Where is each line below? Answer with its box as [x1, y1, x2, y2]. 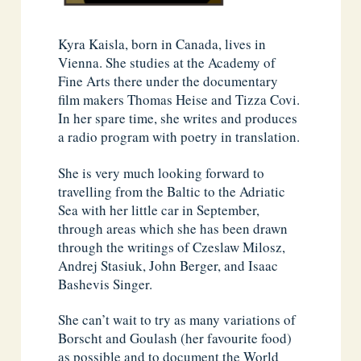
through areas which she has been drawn [58, 218, 288, 238]
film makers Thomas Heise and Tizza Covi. [58, 90, 301, 110]
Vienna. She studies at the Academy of [58, 53, 276, 73]
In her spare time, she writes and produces [58, 109, 298, 128]
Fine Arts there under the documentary [58, 72, 279, 91]
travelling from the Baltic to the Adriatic [58, 181, 286, 201]
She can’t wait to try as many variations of [58, 309, 297, 329]
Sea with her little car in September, [58, 200, 260, 219]
